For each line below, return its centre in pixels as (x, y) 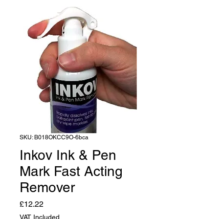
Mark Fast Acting (71, 171)
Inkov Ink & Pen (68, 155)
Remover (47, 187)
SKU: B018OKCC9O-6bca (54, 137)
